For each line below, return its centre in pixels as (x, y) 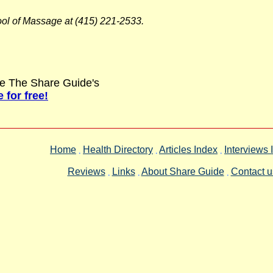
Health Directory (118, 150)
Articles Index (188, 150)
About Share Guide (183, 172)
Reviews (86, 172)
